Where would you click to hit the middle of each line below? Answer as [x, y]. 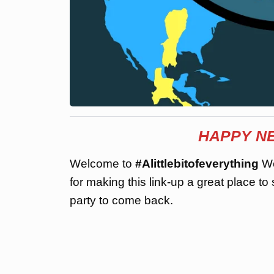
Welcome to [102, 164]
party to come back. [121, 200]
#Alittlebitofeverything [198, 164]
